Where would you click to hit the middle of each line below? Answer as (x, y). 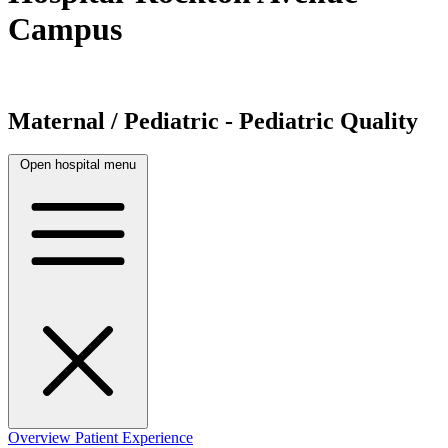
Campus (65, 29)
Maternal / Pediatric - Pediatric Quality (213, 120)
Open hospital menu (78, 165)
